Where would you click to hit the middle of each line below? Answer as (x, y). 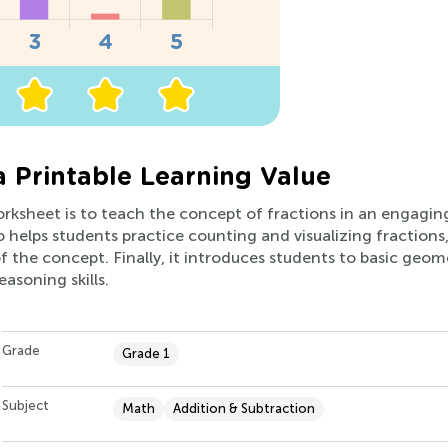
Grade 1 (146, 354)
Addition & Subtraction (244, 409)
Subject (25, 406)
